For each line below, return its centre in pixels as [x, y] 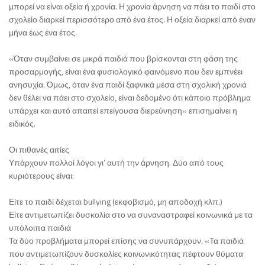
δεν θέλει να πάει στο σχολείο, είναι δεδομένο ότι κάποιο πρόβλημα [130, 98]
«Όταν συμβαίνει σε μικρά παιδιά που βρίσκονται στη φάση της [123, 59]
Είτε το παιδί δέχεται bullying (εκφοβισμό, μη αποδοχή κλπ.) [116, 202]
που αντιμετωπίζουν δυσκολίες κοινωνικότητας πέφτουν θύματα [126, 254]
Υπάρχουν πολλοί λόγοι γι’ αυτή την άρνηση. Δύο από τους [116, 163]
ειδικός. [22, 124]
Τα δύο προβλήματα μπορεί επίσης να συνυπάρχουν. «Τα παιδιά [126, 241]
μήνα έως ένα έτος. [43, 33]
